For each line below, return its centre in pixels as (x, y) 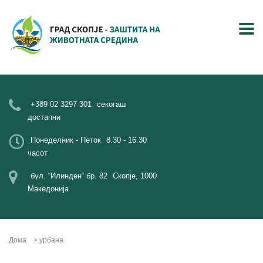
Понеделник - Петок (66, 140)
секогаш (111, 104)
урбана (51, 240)
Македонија (48, 189)
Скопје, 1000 (135, 176)
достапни (44, 117)
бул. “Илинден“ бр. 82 (69, 176)
